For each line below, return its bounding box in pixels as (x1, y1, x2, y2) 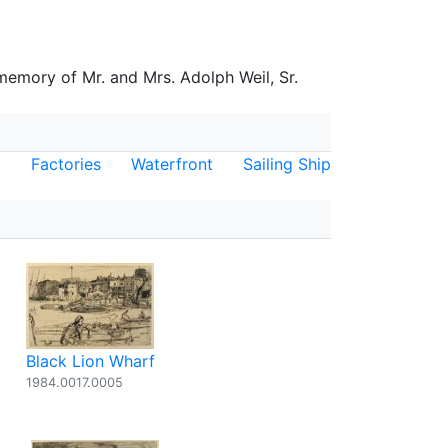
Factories (30, 154, 101, 174)
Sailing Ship (242, 154, 331, 174)
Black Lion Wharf (26, 351, 155, 371)
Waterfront (130, 154, 213, 174)
